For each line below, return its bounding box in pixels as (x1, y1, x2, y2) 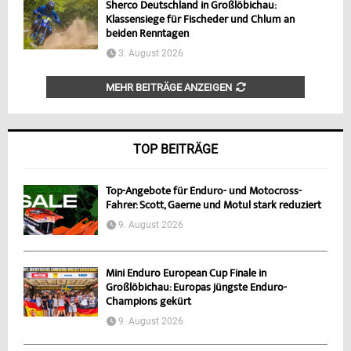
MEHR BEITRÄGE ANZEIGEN (105, 81, 232, 94)
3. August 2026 (118, 48, 183, 60)
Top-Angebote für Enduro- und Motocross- (106, 184, 302, 201)
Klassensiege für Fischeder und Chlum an (106, 13, 295, 29)
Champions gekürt (106, 294, 191, 310)
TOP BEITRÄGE (133, 142, 218, 157)
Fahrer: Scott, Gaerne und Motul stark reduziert (106, 198, 321, 215)
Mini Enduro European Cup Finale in (106, 266, 266, 282)
